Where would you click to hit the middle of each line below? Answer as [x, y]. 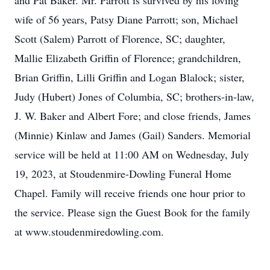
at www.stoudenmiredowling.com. [89, 231]
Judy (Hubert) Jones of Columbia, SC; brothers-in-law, [134, 96]
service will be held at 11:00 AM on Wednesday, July [132, 154]
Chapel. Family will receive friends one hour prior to [130, 193]
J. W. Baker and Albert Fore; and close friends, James [133, 116]
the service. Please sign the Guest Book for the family [132, 212]
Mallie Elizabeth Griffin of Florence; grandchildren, [128, 58]
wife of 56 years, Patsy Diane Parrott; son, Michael [126, 19]
